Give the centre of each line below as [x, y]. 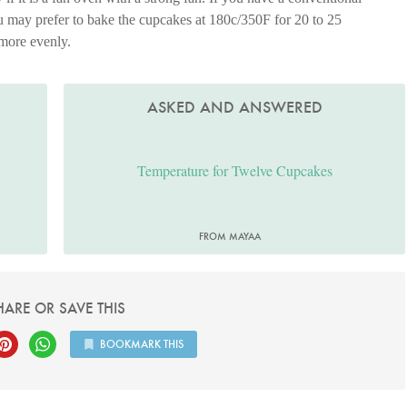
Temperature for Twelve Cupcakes [234, 170]
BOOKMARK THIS [141, 344]
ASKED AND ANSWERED [234, 108]
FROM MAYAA [230, 237]
